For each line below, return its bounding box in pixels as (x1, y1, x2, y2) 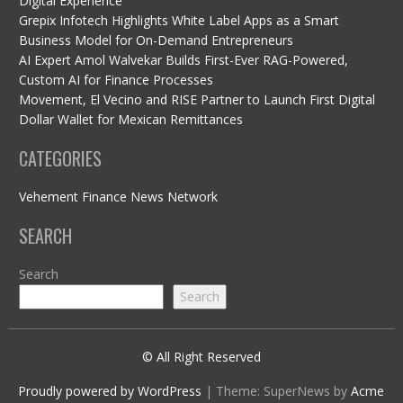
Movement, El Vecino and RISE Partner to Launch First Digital (18, 91, 375, 109)
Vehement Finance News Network (18, 188, 218, 206)
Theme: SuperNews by (216, 382, 352, 400)
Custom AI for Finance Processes (18, 71, 213, 89)
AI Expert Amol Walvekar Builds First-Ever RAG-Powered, (18, 51, 348, 69)
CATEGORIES (18, 145, 102, 173)
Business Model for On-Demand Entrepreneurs (18, 31, 293, 49)
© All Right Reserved (141, 348, 261, 366)
